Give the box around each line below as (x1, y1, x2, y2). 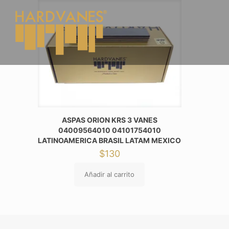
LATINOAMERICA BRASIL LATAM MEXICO (38, 136, 181, 145)
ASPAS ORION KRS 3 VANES (61, 116, 157, 125)
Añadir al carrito (84, 170, 135, 179)
